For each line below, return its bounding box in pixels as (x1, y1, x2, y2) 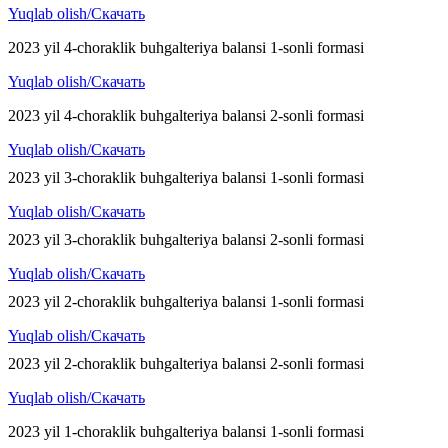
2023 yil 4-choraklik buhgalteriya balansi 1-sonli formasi (8, 39, 364, 57)
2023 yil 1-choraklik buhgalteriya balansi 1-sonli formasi (8, 423, 364, 441)
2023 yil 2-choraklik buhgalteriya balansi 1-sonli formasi (8, 293, 364, 311)
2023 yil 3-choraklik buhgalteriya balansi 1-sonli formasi (8, 169, 364, 187)
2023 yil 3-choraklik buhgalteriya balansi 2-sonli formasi (8, 231, 364, 249)
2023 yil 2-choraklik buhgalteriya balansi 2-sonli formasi (8, 355, 364, 373)
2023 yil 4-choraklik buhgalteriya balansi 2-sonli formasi (8, 107, 364, 125)
